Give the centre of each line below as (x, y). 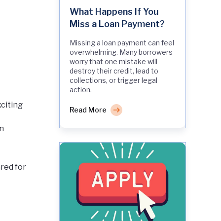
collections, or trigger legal (113, 80)
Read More (88, 110)
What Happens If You (114, 12)
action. (81, 90)
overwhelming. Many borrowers (121, 52)
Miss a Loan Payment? (117, 24)
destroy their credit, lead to (114, 71)
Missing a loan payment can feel (122, 43)
